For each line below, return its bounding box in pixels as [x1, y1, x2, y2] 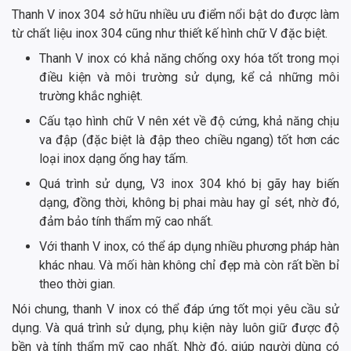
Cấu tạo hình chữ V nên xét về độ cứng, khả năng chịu [39, 114, 339, 129]
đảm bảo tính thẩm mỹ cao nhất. [39, 214, 213, 230]
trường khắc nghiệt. [39, 89, 143, 104]
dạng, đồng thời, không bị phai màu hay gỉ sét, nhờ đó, [39, 195, 339, 211]
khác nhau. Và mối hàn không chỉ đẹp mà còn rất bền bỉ [39, 258, 339, 273]
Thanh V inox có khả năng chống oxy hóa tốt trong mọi [39, 51, 339, 67]
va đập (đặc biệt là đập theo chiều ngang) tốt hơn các [39, 132, 339, 148]
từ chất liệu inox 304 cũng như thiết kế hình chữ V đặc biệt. [12, 26, 327, 42]
